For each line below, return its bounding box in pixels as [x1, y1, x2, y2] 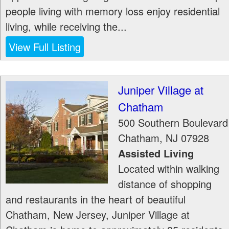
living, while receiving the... [6, 19, 127, 34]
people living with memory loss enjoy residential [6, 4, 220, 18]
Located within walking [118, 161, 219, 176]
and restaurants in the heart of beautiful [6, 192, 186, 207]
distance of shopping [118, 176, 212, 191]
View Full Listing [9, 39, 81, 54]
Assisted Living [118, 146, 194, 161]
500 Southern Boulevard [118, 115, 228, 130]
